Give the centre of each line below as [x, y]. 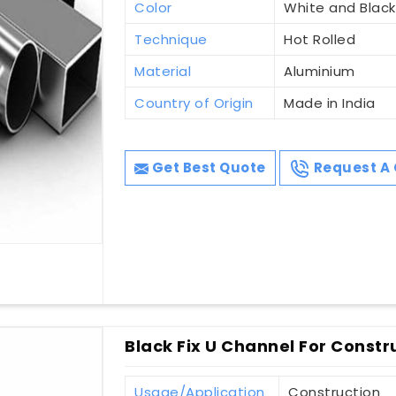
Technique [171, 40]
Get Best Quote [207, 168]
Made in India [330, 103]
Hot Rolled [320, 40]
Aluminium [320, 72]
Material [163, 72]
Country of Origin [194, 103]
